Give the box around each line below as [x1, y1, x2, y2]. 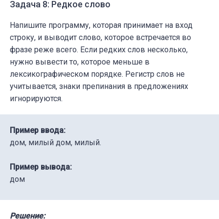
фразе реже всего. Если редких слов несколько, [10, 44, 188, 54]
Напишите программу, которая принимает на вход [10, 20, 193, 30]
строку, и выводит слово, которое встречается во [10, 32, 191, 42]
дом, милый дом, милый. [10, 137, 101, 147]
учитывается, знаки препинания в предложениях [10, 81, 188, 91]
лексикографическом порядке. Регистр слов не [10, 69, 185, 79]
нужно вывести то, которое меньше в [10, 57, 150, 66]
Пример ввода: [10, 125, 66, 135]
